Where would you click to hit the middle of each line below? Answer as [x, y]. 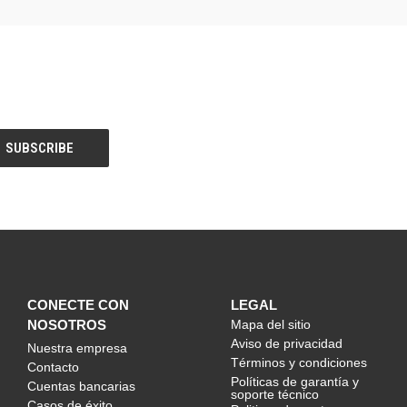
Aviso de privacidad [287, 343]
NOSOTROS [67, 324]
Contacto [53, 367]
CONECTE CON [78, 304]
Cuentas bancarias [81, 386]
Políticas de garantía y [295, 381]
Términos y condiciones [299, 362]
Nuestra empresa [77, 347]
